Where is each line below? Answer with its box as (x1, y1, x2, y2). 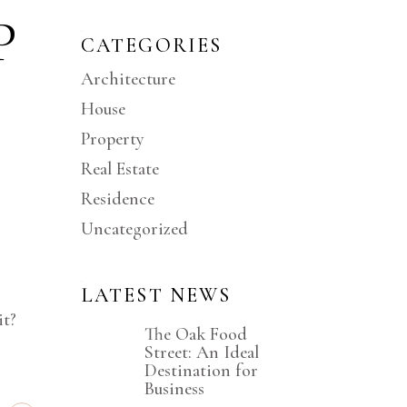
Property (80, 128, 144, 150)
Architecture (80, 68, 175, 90)
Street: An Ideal (144, 342, 259, 363)
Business (144, 378, 204, 400)
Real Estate (80, 158, 159, 180)
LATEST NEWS (80, 283, 232, 307)
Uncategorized (80, 218, 188, 240)
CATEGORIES (80, 34, 223, 57)
